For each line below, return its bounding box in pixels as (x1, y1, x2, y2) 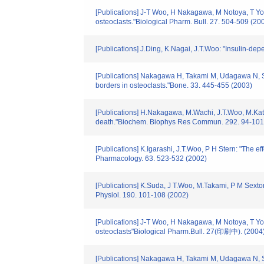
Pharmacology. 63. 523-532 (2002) (95, 154, 207, 163)
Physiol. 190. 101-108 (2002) (95, 191, 189, 199)
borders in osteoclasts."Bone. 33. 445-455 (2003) (95, 81, 252, 90)
